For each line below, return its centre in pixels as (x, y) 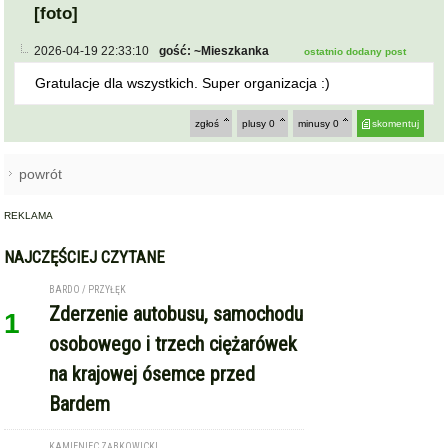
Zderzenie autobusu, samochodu (176, 313)
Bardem (80, 403)
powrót (41, 173)
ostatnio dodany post (355, 51)
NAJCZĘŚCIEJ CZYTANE (85, 256)
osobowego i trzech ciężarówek (173, 343)
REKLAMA (29, 215)
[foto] (56, 13)
